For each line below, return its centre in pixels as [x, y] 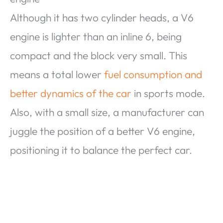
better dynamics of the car [71, 93]
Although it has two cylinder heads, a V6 [102, 17]
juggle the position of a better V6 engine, [103, 131]
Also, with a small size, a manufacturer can [107, 112]
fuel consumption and [153, 74]
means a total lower [57, 74]
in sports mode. [168, 93]
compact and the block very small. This [99, 55]
